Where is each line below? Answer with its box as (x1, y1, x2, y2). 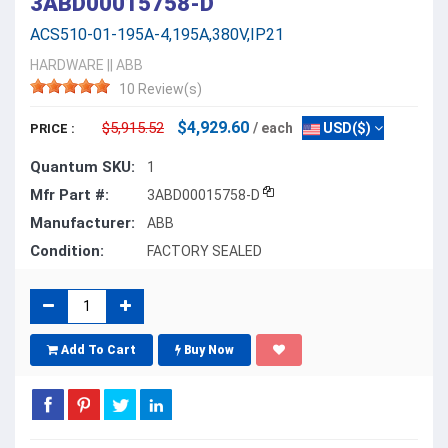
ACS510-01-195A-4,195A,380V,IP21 (30, 24, 284, 44)
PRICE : (30, 120, 75, 136)
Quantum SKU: (30, 157, 135, 176)
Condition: (30, 241, 104, 260)
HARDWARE (30, 56, 104, 73)
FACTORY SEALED (147, 242, 262, 259)
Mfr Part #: (30, 185, 109, 204)
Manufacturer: (30, 213, 135, 232)
